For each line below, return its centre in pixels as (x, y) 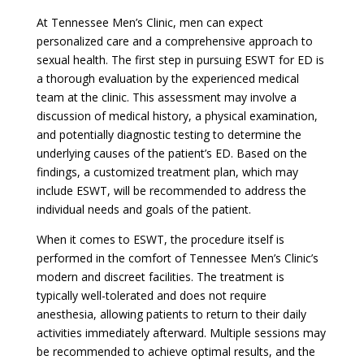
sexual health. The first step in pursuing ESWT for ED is (180, 59)
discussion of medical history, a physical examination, (177, 115)
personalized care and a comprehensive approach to (174, 41)
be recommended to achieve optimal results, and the (175, 351)
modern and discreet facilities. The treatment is (160, 276)
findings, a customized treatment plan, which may (167, 171)
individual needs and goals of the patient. (143, 209)
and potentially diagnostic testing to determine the (169, 134)
